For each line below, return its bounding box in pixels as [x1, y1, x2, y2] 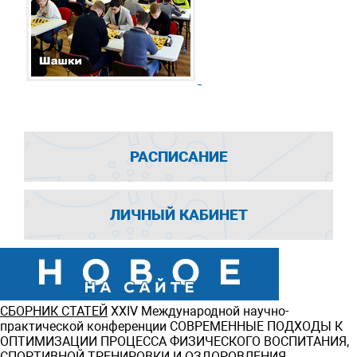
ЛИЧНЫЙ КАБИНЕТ [109, 206, 248, 225]
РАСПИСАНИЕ [129, 147, 228, 167]
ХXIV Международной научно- [108, 304, 288, 320]
